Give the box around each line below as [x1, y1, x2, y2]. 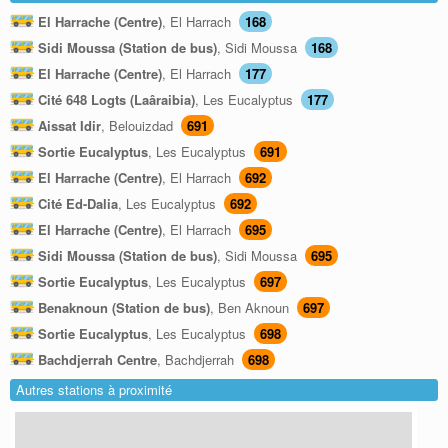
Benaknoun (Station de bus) [38, 298, 210, 318]
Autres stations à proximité [16, 380, 172, 400]
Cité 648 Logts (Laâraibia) [38, 90, 195, 110]
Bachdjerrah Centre [38, 350, 157, 370]
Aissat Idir [38, 116, 101, 136]
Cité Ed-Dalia [38, 194, 118, 214]
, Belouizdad [101, 116, 177, 136]
